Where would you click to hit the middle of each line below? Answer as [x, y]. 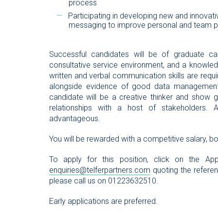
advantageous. [74, 118]
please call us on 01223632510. [103, 181]
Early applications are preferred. [103, 201]
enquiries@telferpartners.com [100, 170]
